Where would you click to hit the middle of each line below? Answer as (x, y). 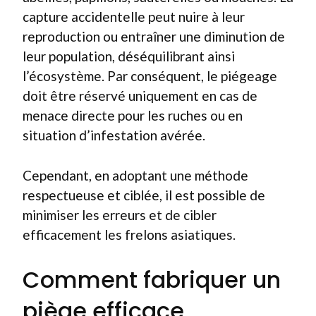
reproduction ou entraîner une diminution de (154, 36)
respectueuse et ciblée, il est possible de (144, 195)
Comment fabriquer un (152, 280)
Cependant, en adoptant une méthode (135, 175)
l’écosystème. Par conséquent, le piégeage (150, 76)
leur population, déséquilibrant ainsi (129, 56)
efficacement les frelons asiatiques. (129, 234)
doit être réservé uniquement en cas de (140, 96)
